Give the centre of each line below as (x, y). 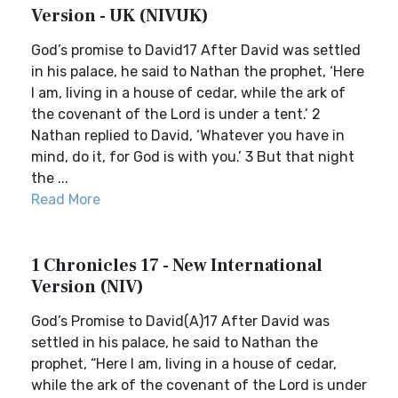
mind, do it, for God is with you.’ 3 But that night (193, 157)
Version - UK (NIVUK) (120, 16)
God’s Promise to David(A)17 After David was (180, 321)
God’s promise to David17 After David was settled (196, 50)
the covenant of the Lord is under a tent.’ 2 (176, 114)
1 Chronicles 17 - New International (177, 266)
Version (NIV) (88, 287)
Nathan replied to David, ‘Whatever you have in (188, 135)
